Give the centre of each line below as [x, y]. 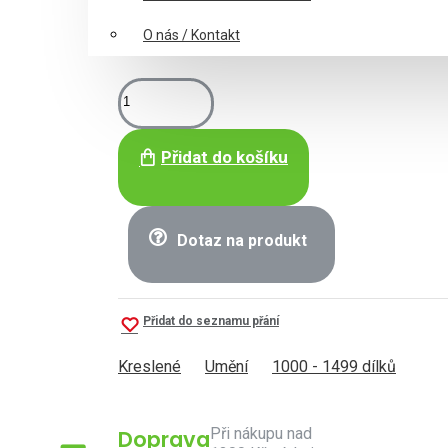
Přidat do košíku [224, 157]
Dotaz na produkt [242, 240]
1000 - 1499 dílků [334, 366]
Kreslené [149, 366]
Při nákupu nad [261, 433]
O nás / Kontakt [191, 35]
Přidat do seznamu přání [211, 321]
